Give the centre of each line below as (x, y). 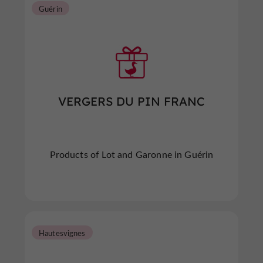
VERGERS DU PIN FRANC (131, 101)
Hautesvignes (62, 233)
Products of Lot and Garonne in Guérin (131, 154)
